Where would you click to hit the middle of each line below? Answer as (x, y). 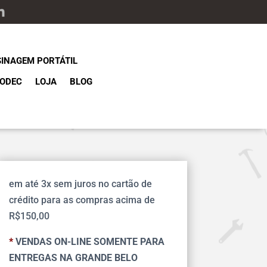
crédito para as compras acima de (82, 200)
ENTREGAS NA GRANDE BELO (73, 258)
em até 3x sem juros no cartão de (80, 184)
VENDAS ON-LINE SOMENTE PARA (89, 242)
